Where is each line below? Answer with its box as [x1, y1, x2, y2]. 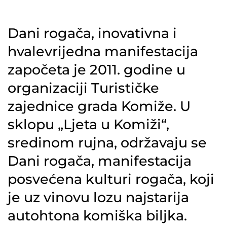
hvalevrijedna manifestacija [8, 43, 198, 60]
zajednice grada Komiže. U [8, 98, 191, 115]
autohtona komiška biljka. [8, 207, 187, 224]
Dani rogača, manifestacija [8, 153, 192, 170]
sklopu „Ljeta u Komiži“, [8, 116, 169, 133]
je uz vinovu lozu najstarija [8, 189, 189, 206]
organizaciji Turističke [8, 80, 159, 97]
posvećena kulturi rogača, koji [8, 171, 214, 188]
